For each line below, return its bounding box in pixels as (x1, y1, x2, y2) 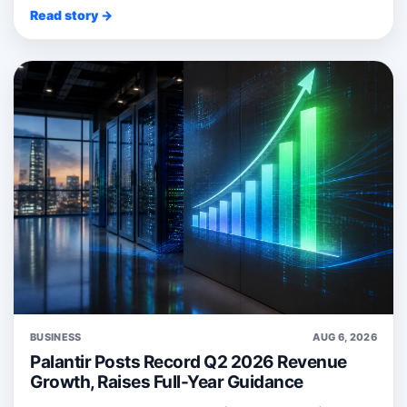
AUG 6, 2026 (313, 330, 377, 343)
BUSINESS (30, 330, 82, 343)
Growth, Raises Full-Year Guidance (30, 371, 303, 392)
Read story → (30, 6, 113, 23)
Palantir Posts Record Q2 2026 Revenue (30, 351, 347, 372)
